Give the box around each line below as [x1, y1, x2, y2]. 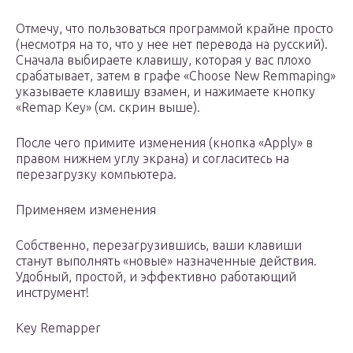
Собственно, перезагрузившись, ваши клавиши [16, 238, 302, 253]
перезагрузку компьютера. [16, 167, 176, 182]
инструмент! [16, 285, 89, 300]
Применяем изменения [16, 203, 156, 217]
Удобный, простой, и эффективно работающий [16, 269, 296, 284]
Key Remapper [16, 321, 101, 336]
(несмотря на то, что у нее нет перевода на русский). [16, 37, 328, 52]
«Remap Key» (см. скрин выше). [16, 100, 200, 115]
